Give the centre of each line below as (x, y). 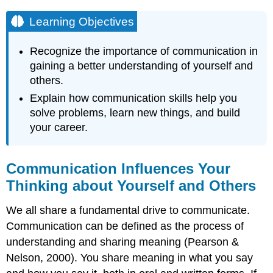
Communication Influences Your (119, 169)
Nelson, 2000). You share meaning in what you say (130, 258)
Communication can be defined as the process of (125, 226)
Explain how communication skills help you (134, 98)
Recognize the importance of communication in (144, 51)
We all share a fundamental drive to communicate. (128, 211)
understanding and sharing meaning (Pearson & (123, 242)
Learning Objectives (82, 21)
